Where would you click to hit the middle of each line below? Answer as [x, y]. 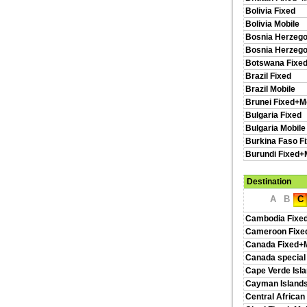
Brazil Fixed [268, 76]
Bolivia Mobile [272, 24]
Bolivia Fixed [270, 11]
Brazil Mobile [270, 89]
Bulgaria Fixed [273, 115]
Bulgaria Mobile [275, 128]
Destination [269, 182]
